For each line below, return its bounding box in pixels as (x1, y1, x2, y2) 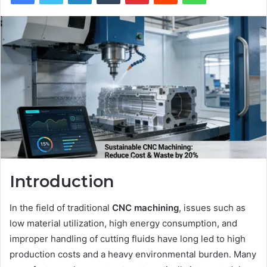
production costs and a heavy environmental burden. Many (10, 249, 256, 260)
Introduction (10, 171, 114, 191)
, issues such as (179, 202, 246, 214)
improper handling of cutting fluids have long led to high (10, 233, 246, 245)
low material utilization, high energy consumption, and (10, 218, 237, 229)
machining (132, 202, 179, 214)
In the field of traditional (10, 202, 112, 214)
